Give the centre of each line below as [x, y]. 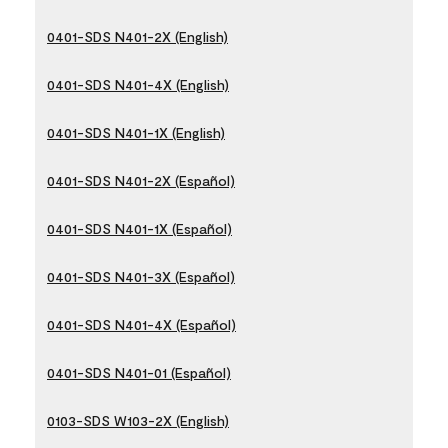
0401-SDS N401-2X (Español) [141, 180]
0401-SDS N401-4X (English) [138, 84]
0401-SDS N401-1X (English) [136, 132]
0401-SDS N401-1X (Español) [139, 228]
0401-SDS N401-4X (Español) [141, 324]
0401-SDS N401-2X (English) [137, 36]
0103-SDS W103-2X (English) [138, 420]
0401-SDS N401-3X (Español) [141, 276]
